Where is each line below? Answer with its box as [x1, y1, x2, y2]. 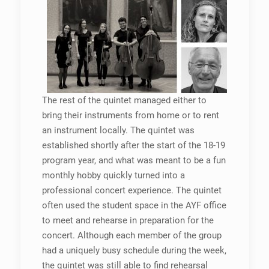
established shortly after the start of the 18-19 [41, 140, 225, 151]
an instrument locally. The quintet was [41, 125, 195, 136]
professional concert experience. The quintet [41, 185, 222, 196]
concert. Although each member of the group [41, 230, 222, 241]
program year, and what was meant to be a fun [41, 155, 226, 166]
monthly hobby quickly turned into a [41, 170, 185, 181]
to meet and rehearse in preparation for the [41, 215, 214, 226]
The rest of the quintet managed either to [41, 95, 207, 106]
